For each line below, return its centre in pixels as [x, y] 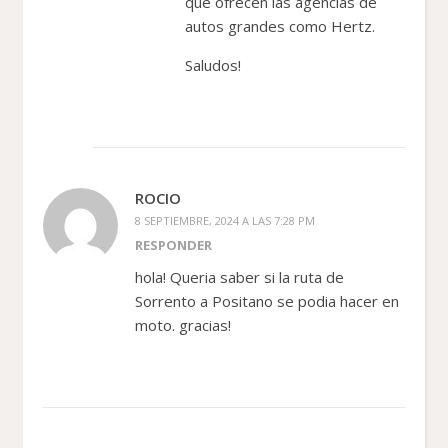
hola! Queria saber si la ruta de [239, 276]
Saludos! [213, 64]
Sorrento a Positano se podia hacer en [267, 300]
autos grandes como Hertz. [280, 25]
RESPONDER [173, 244]
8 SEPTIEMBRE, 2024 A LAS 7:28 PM [225, 220]
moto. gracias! [183, 324]
